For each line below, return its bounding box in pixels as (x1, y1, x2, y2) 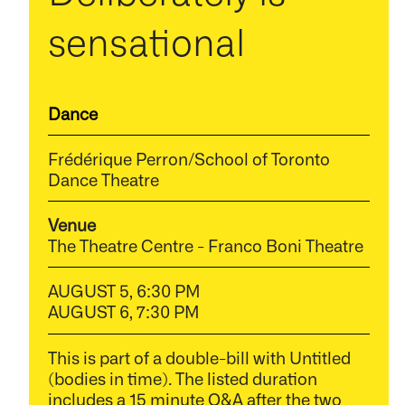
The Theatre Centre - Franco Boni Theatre (47, 235, 363, 256)
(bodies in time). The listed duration (47, 367, 317, 388)
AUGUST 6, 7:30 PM (47, 301, 200, 322)
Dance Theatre (47, 168, 159, 189)
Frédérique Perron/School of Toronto (47, 147, 330, 168)
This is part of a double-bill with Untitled (47, 346, 351, 367)
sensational (47, 18, 245, 62)
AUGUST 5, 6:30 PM (47, 280, 201, 301)
